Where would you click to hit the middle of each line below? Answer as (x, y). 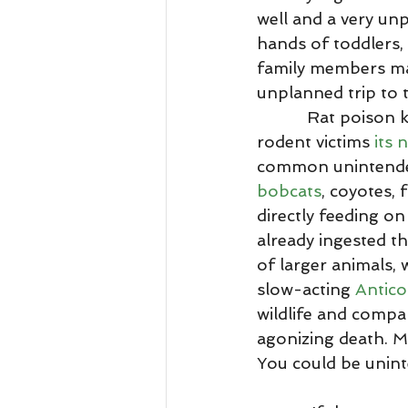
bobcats (289, 191)
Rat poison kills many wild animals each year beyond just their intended (282, 117)
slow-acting (306, 289)
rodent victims (316, 142)
